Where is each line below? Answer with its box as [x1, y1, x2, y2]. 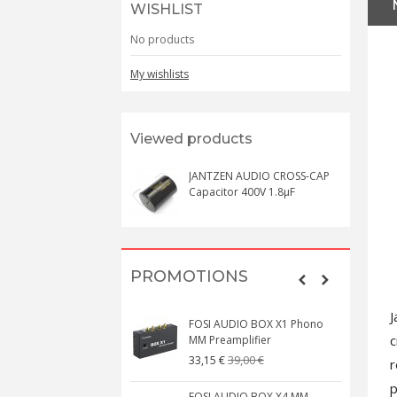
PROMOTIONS [130, 267, 248, 286]
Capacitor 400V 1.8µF [189, 184, 295, 199]
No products [130, 32, 194, 47]
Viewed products [130, 130, 253, 147]
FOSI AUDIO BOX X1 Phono [189, 316, 323, 331]
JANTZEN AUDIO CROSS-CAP [189, 168, 330, 183]
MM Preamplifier [189, 332, 271, 347]
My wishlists [130, 66, 189, 82]
